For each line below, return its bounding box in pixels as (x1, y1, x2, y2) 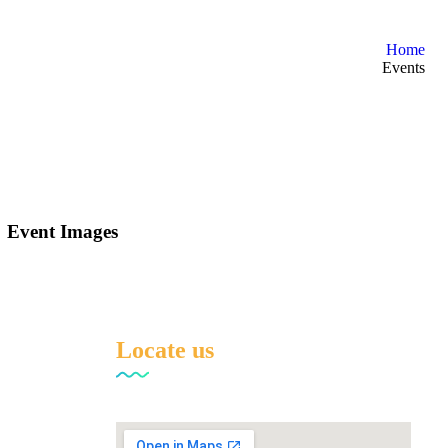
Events (382, 59, 425, 76)
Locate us (115, 336, 214, 363)
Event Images (7, 220, 119, 242)
